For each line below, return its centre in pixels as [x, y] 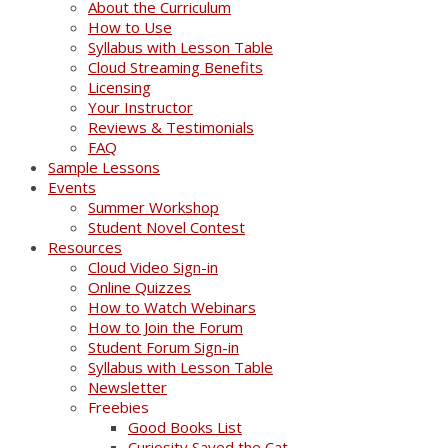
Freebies [118, 407]
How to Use [130, 27]
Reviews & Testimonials [171, 127]
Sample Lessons [104, 167]
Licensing [119, 87]
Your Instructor [140, 107]
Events [72, 187]
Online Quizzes [139, 287]
